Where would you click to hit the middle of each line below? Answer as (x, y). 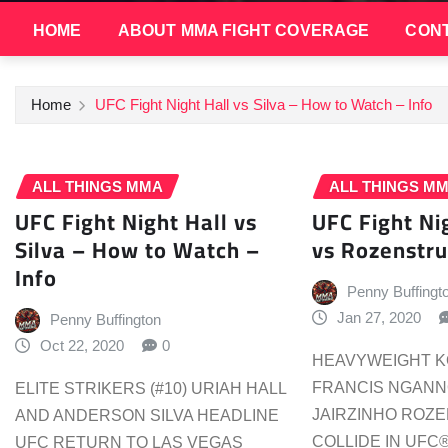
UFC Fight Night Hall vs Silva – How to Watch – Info (263, 104)
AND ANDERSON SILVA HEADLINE (147, 416)
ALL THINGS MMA (97, 186)
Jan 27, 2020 (378, 318)
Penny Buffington (105, 320)
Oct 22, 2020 (81, 346)
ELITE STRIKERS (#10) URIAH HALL (150, 389)
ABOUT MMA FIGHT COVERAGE (243, 30)
